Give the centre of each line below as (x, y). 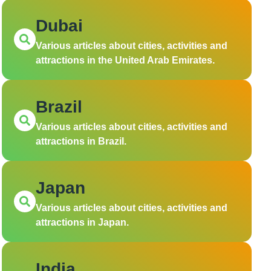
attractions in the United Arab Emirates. (125, 60)
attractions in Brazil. (81, 141)
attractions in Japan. (82, 222)
